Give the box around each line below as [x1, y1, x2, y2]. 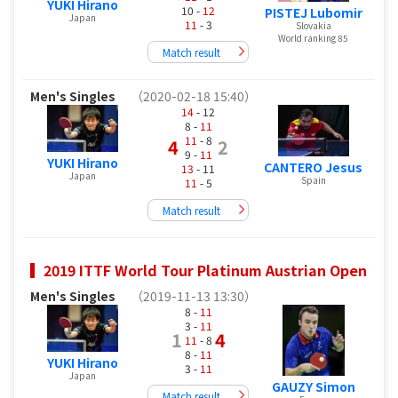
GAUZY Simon [271, 377, 355, 395]
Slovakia [295, 19, 331, 33]
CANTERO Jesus [264, 157, 363, 176]
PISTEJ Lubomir [264, 4, 362, 22]
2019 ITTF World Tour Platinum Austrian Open [44, 259, 368, 281]
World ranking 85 [278, 31, 349, 45]
